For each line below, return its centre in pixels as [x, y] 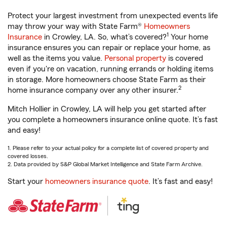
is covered [185, 58]
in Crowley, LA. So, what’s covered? [104, 37]
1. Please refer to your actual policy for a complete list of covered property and [108, 148]
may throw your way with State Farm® [76, 26]
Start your [26, 181]
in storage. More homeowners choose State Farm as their [107, 80]
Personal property [135, 58]
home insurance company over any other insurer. [93, 90]
